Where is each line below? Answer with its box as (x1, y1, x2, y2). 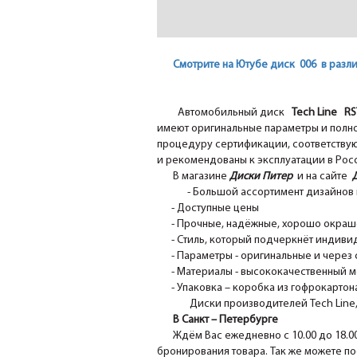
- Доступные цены (157, 202, 259, 215)
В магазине (173, 171, 229, 183)
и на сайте (295, 171, 352, 183)
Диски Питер (229, 171, 295, 183)
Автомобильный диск (173, 107, 292, 120)
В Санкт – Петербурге (173, 314, 278, 327)
